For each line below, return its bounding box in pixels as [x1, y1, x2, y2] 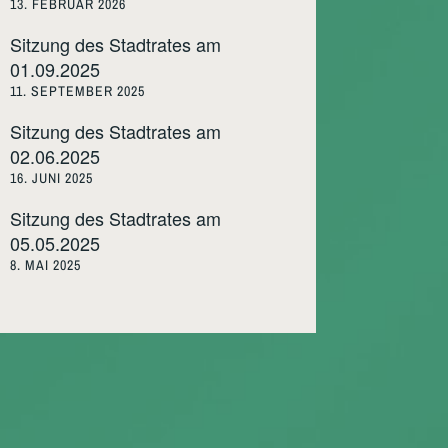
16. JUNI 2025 [10, 168, 93, 187]
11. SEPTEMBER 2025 [10, 81, 145, 100]
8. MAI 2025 [10, 255, 81, 274]
